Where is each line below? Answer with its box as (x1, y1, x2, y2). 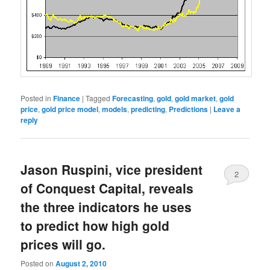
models (102, 103, 128, 115)
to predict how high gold (20, 216, 170, 235)
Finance (53, 92, 81, 104)
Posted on (20, 257, 56, 268)
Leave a (213, 103, 241, 115)
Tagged (86, 92, 111, 103)
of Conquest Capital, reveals (20, 179, 194, 198)
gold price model (42, 103, 99, 115)
